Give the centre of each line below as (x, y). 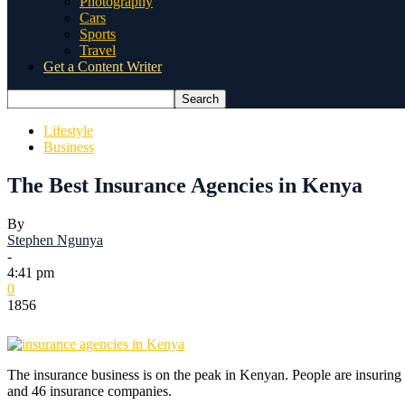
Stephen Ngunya (55, 240)
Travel (98, 50)
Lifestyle (68, 131)
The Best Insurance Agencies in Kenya (185, 185)
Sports (98, 34)
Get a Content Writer (103, 66)
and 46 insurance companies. (89, 391)
